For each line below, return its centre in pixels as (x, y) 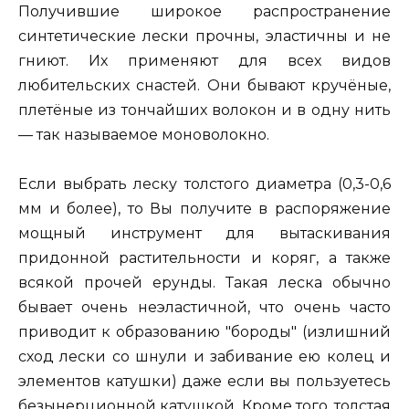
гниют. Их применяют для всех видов (204, 60)
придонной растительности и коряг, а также (204, 258)
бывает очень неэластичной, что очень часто (204, 308)
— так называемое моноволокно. (144, 134)
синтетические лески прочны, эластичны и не (204, 36)
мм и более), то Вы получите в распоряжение (204, 209)
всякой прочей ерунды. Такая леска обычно (204, 283)
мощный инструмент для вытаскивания (204, 234)
